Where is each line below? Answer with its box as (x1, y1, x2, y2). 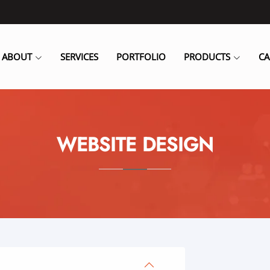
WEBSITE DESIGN (57, 131, 213, 159)
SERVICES (60, 50, 98, 63)
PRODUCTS (183, 50, 230, 63)
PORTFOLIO (116, 50, 166, 63)
